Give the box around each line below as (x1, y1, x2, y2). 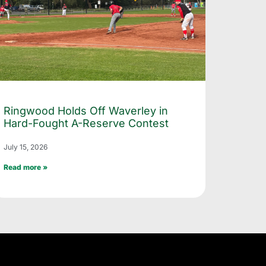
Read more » (4, 162, 47, 172)
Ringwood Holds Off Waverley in (4, 104, 168, 117)
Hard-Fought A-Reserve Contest (4, 116, 169, 129)
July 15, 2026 (4, 142, 47, 151)
